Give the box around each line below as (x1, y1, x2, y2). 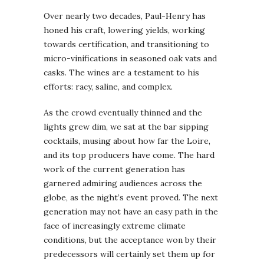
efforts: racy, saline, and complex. (44, 81, 173, 92)
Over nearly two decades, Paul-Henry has (44, 10, 206, 21)
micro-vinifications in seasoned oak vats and (44, 52, 217, 64)
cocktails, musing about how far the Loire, (44, 135, 210, 146)
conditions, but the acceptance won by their (44, 234, 216, 245)
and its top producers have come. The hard (44, 149, 214, 160)
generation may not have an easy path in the (44, 206, 218, 217)
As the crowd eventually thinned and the (44, 107, 202, 118)
